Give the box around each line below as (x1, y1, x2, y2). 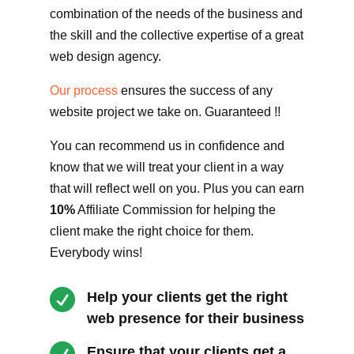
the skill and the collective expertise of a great (49, 28, 303, 43)
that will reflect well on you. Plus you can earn (49, 182, 304, 196)
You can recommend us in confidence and (49, 139, 284, 153)
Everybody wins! (49, 246, 142, 260)
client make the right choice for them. (49, 224, 254, 239)
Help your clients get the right (86, 289, 288, 306)
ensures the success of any (117, 84, 273, 98)
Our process (49, 84, 118, 98)
